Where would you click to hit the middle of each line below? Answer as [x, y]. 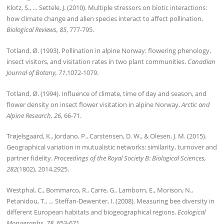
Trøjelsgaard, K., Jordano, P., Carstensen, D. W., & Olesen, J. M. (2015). [107, 136]
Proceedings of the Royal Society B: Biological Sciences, [130, 158]
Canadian [202, 61]
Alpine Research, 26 [34, 115]
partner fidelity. [30, 158]
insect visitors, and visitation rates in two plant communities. [97, 61]
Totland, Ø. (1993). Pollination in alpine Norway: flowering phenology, [109, 50]
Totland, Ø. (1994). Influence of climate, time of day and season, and [107, 93]
